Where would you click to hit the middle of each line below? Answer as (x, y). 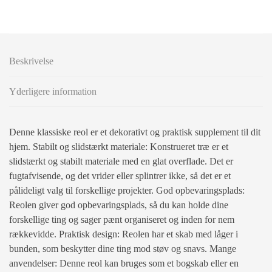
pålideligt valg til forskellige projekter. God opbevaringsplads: (127, 190)
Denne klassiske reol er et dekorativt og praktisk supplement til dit (135, 132)
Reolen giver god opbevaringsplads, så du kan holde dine (119, 205)
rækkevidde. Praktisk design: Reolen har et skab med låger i (124, 234)
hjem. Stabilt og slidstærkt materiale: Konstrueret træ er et (119, 146)
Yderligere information (53, 91)
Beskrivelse (31, 61)
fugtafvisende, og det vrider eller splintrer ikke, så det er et (120, 175)
